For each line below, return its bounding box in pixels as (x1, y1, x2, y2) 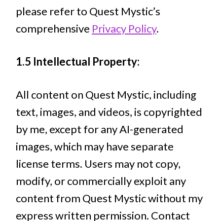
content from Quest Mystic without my (16, 191, 203, 205)
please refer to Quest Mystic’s (16, 4, 160, 18)
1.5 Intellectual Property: (16, 55, 140, 68)
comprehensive (16, 22, 92, 35)
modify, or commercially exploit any (16, 174, 186, 187)
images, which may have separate (16, 140, 174, 153)
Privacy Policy (92, 22, 156, 35)
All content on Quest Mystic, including (16, 88, 196, 101)
